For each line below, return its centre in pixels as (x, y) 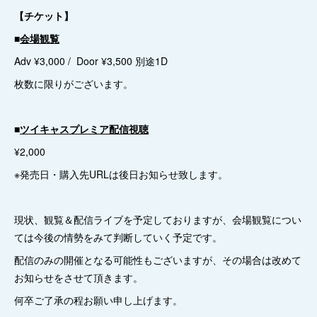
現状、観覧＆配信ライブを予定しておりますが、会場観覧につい (158, 219)
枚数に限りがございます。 (74, 83)
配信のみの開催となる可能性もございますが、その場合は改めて (158, 260)
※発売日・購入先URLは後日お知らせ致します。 (121, 174)
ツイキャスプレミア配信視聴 (84, 129)
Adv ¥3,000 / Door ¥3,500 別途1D (91, 61)
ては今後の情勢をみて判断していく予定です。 (118, 237)
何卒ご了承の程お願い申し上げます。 (98, 300)
